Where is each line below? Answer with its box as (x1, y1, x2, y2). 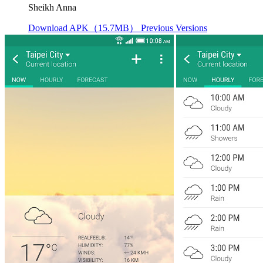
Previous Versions (141, 23, 207, 33)
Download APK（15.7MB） (28, 23, 141, 33)
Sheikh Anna (28, 2, 76, 13)
